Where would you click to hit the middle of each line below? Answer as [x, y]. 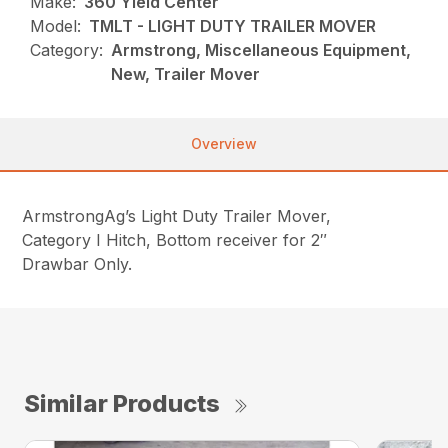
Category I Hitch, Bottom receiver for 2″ [175, 240]
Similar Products [122, 404]
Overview [224, 144]
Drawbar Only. [77, 264]
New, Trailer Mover [186, 74]
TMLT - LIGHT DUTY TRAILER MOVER [233, 26]
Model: [56, 26]
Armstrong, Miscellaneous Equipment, [261, 50]
